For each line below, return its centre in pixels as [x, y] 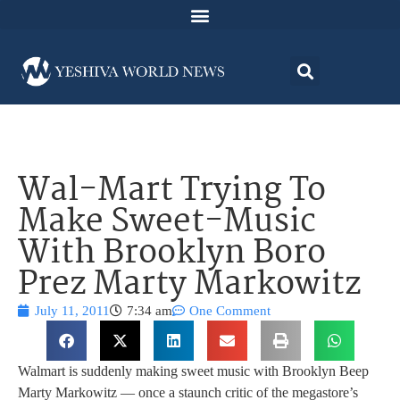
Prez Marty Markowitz [189, 286]
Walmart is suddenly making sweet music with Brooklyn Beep [193, 371]
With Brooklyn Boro [172, 254]
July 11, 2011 [72, 311]
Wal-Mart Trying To [172, 192]
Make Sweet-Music [167, 223]
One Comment [230, 311]
